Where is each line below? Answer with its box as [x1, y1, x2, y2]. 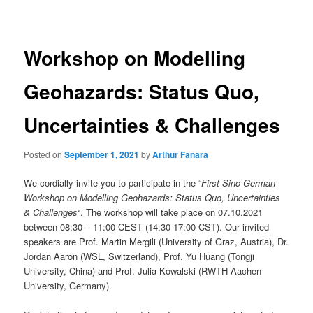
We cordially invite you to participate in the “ [24, 176, 202, 189]
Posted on [24, 147, 65, 160]
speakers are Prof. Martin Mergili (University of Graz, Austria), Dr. [24, 235, 289, 248]
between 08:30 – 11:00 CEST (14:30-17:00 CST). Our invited [24, 220, 270, 233]
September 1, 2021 [64, 147, 140, 161]
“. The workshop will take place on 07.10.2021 [78, 205, 263, 219]
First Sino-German [201, 176, 276, 189]
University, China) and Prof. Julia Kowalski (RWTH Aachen [24, 264, 262, 277]
